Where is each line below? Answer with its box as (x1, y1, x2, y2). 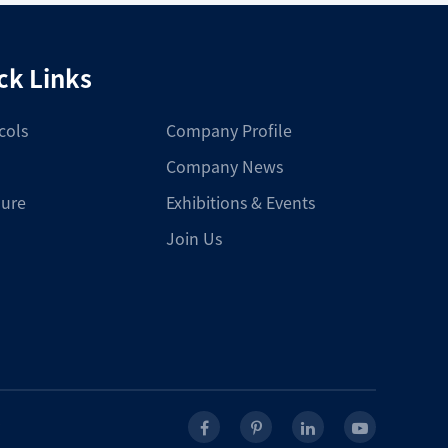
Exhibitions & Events (166, 195, 315, 211)
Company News (166, 159, 283, 175)
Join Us (166, 231, 222, 247)
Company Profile (166, 123, 292, 139)
